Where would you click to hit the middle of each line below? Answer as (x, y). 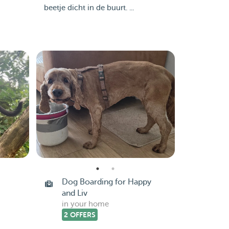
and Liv (74, 193)
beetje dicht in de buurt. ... (89, 8)
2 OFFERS (79, 215)
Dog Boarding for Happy (106, 182)
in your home (85, 204)
